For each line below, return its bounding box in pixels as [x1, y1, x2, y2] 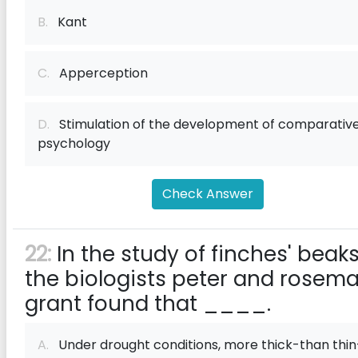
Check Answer [162, 185, 253, 203]
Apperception [50, 64, 148, 82]
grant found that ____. [25, 289, 271, 318]
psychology [38, 134, 110, 153]
